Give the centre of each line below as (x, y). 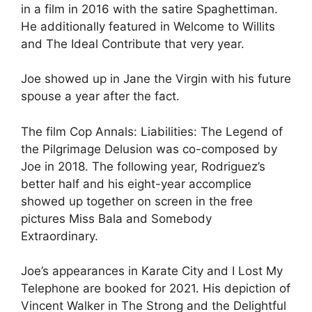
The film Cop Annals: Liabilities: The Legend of (152, 131)
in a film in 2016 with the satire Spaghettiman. (149, 9)
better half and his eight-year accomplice (136, 184)
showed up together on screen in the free (137, 201)
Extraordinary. (60, 236)
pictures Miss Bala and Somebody (116, 218)
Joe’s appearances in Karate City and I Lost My (152, 271)
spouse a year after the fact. (100, 96)
